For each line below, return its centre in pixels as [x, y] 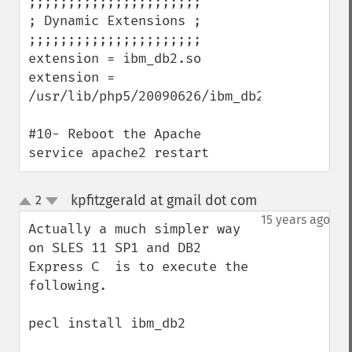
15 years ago [295, 220]
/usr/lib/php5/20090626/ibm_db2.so [158, 96]
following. [71, 286]
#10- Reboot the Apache [115, 134]
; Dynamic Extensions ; [115, 21]
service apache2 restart [119, 153]
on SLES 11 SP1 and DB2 [115, 248]
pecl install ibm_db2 [107, 323]
